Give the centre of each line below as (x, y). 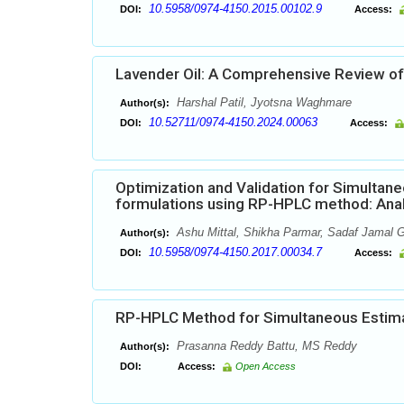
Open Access (266, 366)
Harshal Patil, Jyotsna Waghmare (262, 102)
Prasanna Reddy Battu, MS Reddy (265, 346)
